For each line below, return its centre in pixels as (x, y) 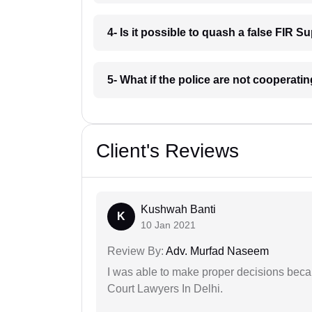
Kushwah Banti (178, 210)
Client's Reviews (167, 151)
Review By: (135, 251)
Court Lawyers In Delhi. (165, 289)
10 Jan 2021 (168, 225)
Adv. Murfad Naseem (216, 251)
